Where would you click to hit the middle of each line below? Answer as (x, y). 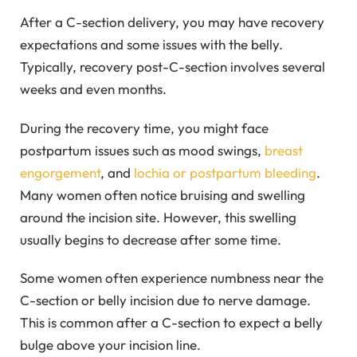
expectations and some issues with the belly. (151, 45)
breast (284, 150)
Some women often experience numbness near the (172, 278)
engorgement (60, 172)
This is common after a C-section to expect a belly (171, 323)
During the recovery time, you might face (144, 127)
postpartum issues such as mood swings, (142, 150)
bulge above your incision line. (110, 345)
